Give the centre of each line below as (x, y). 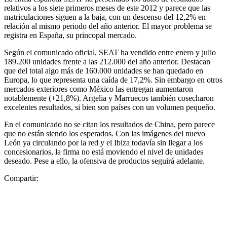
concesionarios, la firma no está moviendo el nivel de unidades (104, 152)
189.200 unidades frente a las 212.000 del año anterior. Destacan (107, 61)
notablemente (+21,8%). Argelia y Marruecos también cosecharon (109, 98)
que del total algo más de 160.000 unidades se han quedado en (104, 70)
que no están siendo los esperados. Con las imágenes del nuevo (105, 133)
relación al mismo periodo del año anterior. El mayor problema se (108, 26)
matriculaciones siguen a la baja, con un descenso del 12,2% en (105, 17)
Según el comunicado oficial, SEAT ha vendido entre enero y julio (110, 52)
